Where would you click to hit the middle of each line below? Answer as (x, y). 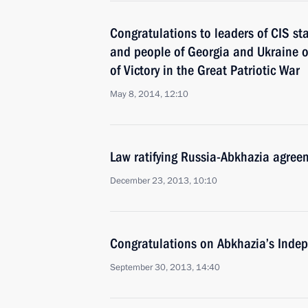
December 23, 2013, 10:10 (164, 181)
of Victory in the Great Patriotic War (205, 70)
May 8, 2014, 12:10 (149, 94)
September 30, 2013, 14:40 (165, 267)
